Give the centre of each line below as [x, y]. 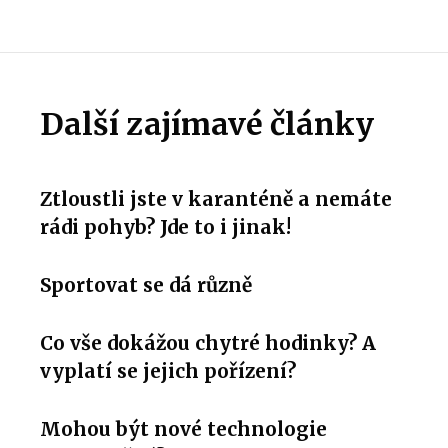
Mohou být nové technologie [183, 428]
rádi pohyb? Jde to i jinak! [165, 226]
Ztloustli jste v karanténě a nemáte [216, 198]
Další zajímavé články [207, 123]
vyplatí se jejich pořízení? [168, 370]
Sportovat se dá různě [146, 284]
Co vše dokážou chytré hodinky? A [208, 342]
